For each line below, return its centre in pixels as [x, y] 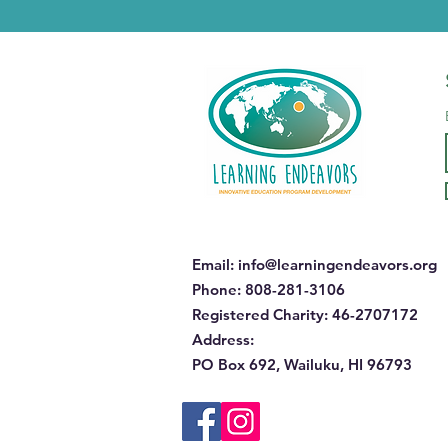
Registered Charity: [260, 314]
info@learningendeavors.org [337, 264]
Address [221, 339]
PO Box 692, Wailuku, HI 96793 [302, 364]
